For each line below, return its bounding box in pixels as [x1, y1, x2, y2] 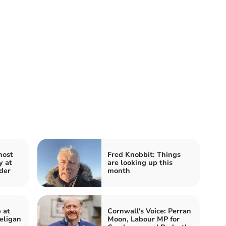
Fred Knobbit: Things [107, 149, 181, 159]
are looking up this [107, 157, 173, 167]
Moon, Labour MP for [107, 214, 180, 224]
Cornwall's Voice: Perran [107, 206, 191, 216]
